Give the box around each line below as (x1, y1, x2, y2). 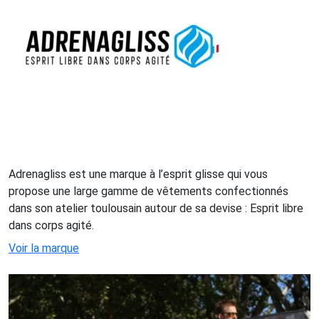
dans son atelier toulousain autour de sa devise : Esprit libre (9, 202, 303, 216)
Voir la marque (9, 241, 79, 256)
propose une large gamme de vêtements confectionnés (9, 184, 288, 199)
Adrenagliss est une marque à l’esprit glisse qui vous (9, 167, 268, 182)
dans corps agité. (9, 219, 94, 233)
